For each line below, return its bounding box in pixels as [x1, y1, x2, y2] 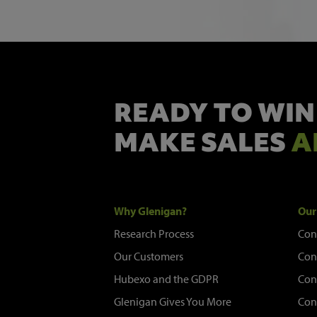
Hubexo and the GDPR [114, 272, 219, 287]
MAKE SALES [114, 125, 292, 161]
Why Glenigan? [114, 204, 188, 219]
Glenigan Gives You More [114, 294, 232, 309]
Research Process [114, 226, 195, 241]
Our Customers [114, 249, 184, 264]
